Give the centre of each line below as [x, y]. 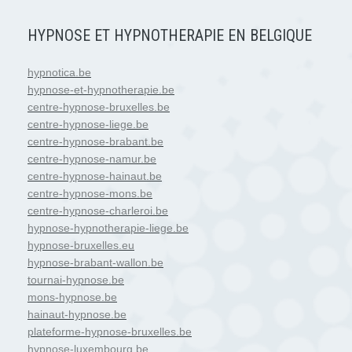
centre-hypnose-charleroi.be [98, 210]
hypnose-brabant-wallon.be [95, 262]
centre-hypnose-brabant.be [95, 141]
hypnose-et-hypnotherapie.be [101, 89]
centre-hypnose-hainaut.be [95, 176]
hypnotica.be [59, 72]
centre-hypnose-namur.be [92, 158]
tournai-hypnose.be [76, 279]
